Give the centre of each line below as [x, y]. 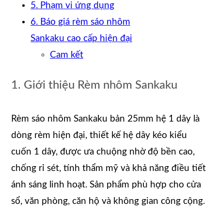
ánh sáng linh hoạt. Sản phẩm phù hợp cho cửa [106, 185]
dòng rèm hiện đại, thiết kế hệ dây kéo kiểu [99, 135]
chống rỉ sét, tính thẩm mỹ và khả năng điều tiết [108, 168]
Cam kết [67, 55]
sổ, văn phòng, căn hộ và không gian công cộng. [108, 201]
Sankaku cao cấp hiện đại [81, 38]
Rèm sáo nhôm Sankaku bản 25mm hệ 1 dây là [105, 119]
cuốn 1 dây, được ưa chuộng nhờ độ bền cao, [103, 152]
